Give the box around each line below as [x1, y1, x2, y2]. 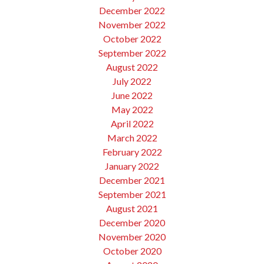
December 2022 [99, 4, 165, 16]
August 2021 [106, 202, 158, 214]
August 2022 [106, 61, 158, 72]
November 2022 [98, 18, 166, 30]
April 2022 [110, 117, 154, 129]
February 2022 [102, 146, 162, 157]
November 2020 [98, 230, 166, 242]
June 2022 [111, 89, 153, 101]
